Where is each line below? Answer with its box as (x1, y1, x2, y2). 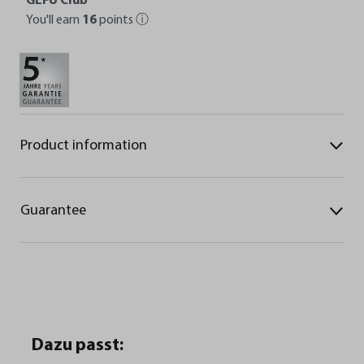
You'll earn (26, 13, 82, 27)
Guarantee (20, 203, 86, 219)
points (97, 13, 136, 27)
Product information (20, 138, 147, 154)
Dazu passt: (32, 337, 123, 354)
